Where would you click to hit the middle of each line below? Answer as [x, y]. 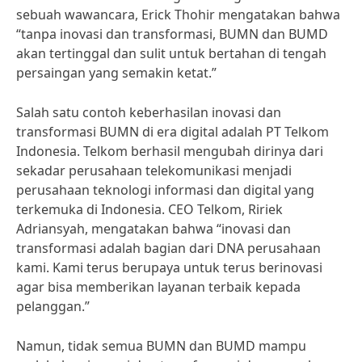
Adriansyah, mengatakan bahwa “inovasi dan [154, 229]
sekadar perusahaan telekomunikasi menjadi [154, 170]
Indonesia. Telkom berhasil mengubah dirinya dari [170, 151]
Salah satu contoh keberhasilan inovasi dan [149, 112]
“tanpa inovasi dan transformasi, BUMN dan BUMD [172, 34]
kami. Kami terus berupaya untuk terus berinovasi [169, 267]
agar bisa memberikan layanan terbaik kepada [158, 287]
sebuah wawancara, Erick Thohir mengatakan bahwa [178, 15]
